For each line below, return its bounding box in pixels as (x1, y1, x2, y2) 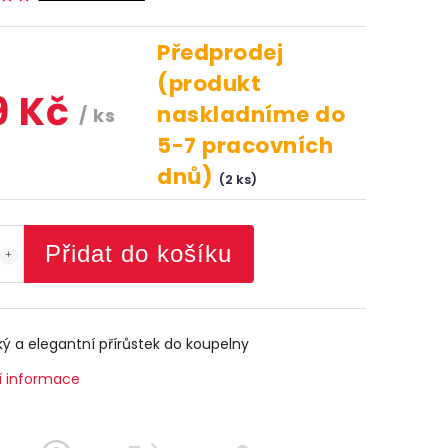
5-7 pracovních (157, 131, 334, 160)
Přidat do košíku (45, 240, 232, 267)
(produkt (157, 69, 262, 98)
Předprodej (157, 38, 284, 67)
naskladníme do (157, 100, 346, 129)
